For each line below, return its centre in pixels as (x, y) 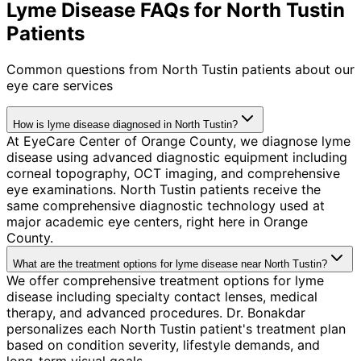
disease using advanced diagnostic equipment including (177, 157)
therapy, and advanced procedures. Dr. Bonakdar (156, 312)
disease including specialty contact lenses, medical (162, 296)
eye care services (60, 85)
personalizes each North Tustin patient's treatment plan (176, 328)
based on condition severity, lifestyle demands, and (163, 344)
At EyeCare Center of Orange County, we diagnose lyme (178, 141)
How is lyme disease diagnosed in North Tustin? (125, 124)
